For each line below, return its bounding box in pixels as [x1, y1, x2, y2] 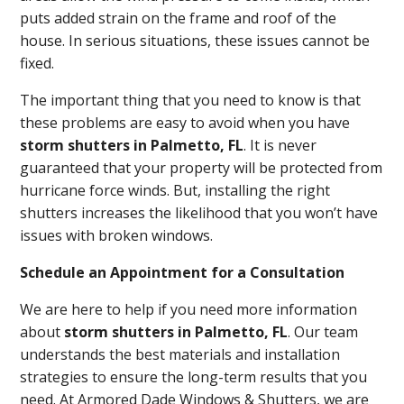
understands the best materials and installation [20, 344, 341, 364]
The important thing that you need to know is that [20, 90, 362, 110]
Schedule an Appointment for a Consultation [20, 262, 345, 282]
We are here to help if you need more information [20, 299, 358, 319]
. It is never [243, 135, 317, 155]
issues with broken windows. [20, 225, 214, 245]
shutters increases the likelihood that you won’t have [20, 203, 379, 223]
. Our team [288, 322, 359, 342]
